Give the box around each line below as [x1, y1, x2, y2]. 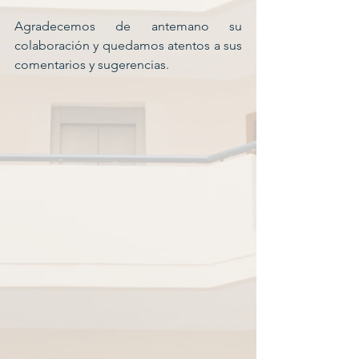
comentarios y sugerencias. [14, 57, 169, 72]
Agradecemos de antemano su [14, 18, 242, 34]
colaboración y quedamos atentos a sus [14, 38, 242, 53]
